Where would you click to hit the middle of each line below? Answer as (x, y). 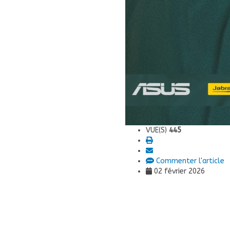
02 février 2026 (179, 171)
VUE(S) (157, 130)
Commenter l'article (189, 161)
